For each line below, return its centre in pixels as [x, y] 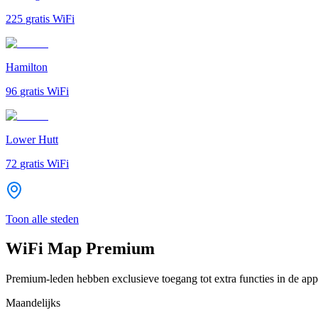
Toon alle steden [42, 219]
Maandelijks [33, 303]
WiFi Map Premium [80, 249]
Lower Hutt [32, 139]
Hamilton [27, 67]
